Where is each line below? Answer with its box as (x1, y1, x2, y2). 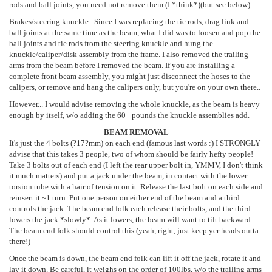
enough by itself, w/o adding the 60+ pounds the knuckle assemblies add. (9, 110, 250, 120)
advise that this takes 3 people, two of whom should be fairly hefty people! (9, 149, 253, 158)
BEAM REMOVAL (103, 127, 169, 137)
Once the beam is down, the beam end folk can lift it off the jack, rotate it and (9, 254, 261, 263)
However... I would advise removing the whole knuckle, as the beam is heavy (9, 100, 260, 109)
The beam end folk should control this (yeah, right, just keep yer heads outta (9, 226, 259, 235)
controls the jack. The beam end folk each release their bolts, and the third (9, 204, 251, 213)
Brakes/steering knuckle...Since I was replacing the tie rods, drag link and (9, 17, 249, 26)
